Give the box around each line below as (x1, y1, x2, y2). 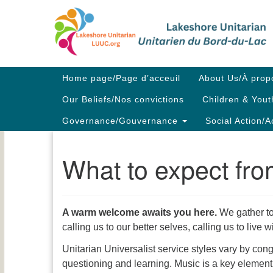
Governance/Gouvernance (62, 115, 181, 126)
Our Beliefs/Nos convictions (62, 94, 184, 104)
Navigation (62, 83, 108, 93)
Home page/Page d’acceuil (62, 73, 180, 83)
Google (129, 13, 160, 24)
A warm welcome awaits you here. (62, 207, 217, 218)
